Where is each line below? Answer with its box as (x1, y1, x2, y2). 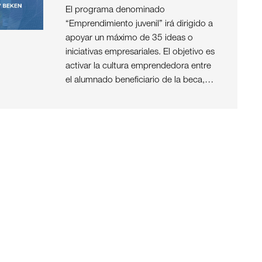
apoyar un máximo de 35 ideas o (65, 34, 193, 43)
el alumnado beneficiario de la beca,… (65, 76, 213, 85)
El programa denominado (65, 6, 165, 15)
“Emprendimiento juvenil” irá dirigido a (65, 20, 213, 29)
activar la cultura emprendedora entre (65, 62, 211, 71)
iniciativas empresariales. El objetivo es (65, 48, 215, 57)
